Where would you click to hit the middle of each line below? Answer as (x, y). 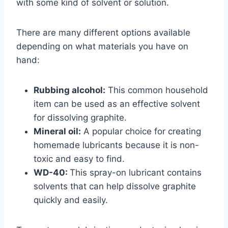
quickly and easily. (71, 200)
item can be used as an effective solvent (117, 104)
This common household (157, 90)
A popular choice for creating (141, 131)
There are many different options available (103, 32)
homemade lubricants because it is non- (116, 145)
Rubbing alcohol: (69, 90)
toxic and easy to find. (79, 159)
